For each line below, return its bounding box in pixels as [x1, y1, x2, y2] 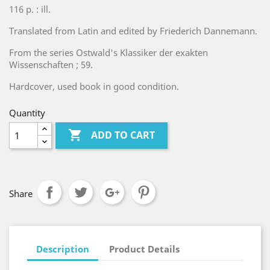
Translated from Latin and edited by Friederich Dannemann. [9, 25, 257, 37]
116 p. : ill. [9, 3, 51, 15]
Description [36, 242, 89, 255]
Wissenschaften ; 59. [9, 58, 93, 71]
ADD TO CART [91, 128, 155, 142]
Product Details [109, 242, 180, 255]
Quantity [9, 107, 45, 119]
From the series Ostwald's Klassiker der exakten [9, 46, 208, 58]
